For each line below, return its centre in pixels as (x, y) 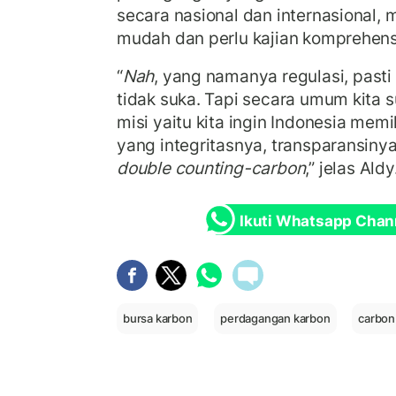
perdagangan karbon (275, 318)
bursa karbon (158, 318)
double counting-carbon (211, 168)
